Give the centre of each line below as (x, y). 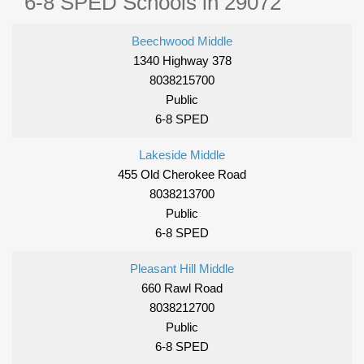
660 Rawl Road (182, 288)
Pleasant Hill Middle (182, 269)
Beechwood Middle (182, 41)
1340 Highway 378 (182, 61)
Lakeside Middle (182, 155)
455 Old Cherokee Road (182, 175)
